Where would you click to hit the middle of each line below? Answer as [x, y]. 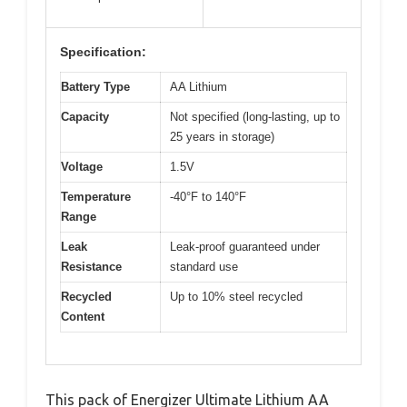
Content [83, 317]
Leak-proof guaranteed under [245, 247]
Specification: [103, 52]
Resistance [91, 267]
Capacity [85, 117]
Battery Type [95, 87]
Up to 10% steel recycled [236, 297]
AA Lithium [199, 87]
